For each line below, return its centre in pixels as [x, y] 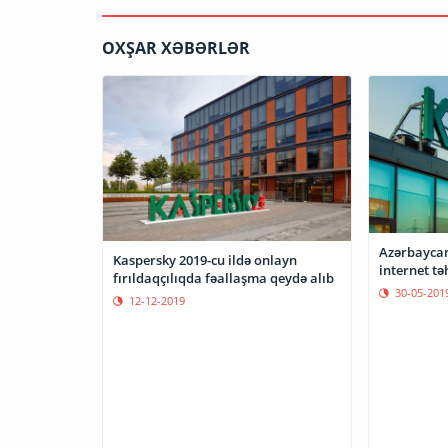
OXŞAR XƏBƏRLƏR [176, 48]
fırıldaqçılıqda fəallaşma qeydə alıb [223, 277]
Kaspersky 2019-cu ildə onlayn [205, 259]
